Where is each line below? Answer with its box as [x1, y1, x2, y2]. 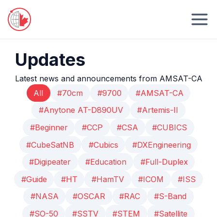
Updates [15, 49, 85, 70]
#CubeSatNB [26, 139, 75, 150]
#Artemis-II [137, 105, 179, 115]
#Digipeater [29, 157, 71, 167]
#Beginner [30, 122, 68, 132]
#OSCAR [72, 191, 105, 201]
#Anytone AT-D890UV [38, 105, 123, 115]
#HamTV [92, 174, 124, 184]
